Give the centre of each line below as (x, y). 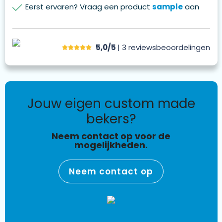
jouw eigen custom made (30, 104)
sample (167, 7)
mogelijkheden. (111, 145)
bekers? (111, 119)
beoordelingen (183, 47)
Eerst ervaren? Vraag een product (88, 7)
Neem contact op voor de (111, 136)
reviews (142, 47)
